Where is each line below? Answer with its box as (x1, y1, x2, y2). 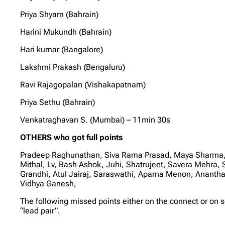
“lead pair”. (20, 205, 61, 215)
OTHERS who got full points (20, 132, 123, 142)
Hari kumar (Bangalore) (20, 44, 103, 54)
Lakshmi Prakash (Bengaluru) (20, 62, 126, 72)
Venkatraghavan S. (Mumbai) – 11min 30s (20, 115, 171, 125)
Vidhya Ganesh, (20, 178, 77, 188)
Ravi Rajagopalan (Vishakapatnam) (20, 79, 146, 89)
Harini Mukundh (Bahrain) (20, 27, 112, 37)
